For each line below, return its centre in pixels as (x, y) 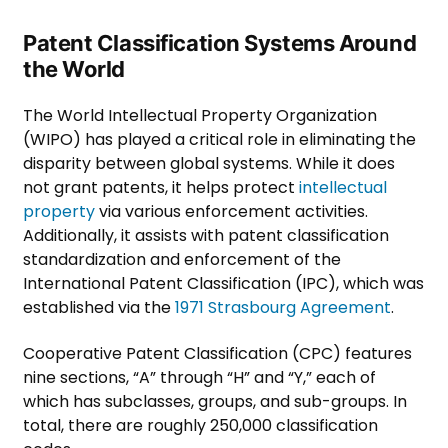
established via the (99, 308)
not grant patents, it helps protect (161, 188)
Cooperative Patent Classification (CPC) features (217, 354)
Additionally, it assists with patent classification (206, 236)
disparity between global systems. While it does (209, 164)
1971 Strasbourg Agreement (283, 308)
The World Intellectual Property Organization (200, 116)
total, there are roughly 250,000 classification (200, 426)
